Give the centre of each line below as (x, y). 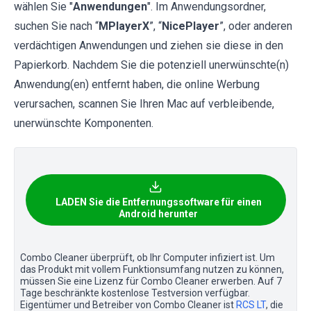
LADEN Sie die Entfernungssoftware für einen (158, 202)
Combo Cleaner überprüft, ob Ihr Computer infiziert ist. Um (148, 258)
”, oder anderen (256, 26)
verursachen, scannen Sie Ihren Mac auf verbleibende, (144, 104)
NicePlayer (191, 26)
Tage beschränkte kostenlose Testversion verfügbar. (135, 293)
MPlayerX (124, 26)
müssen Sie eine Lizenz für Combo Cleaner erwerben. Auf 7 (151, 281)
